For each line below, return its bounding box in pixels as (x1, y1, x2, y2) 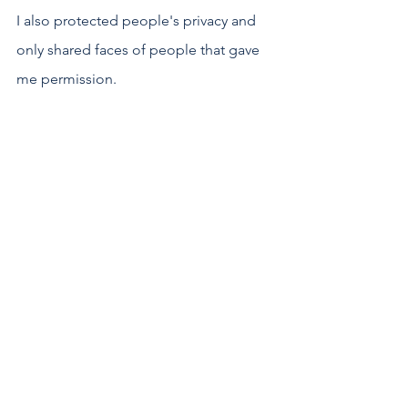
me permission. (16, 70, 117, 88)
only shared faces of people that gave (16, 41, 263, 59)
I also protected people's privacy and (16, 12, 260, 30)
